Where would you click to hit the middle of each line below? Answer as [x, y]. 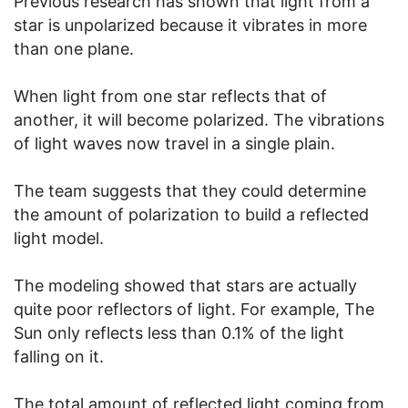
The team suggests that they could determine [190, 190]
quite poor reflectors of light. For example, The [194, 309]
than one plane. [74, 48]
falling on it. [59, 356]
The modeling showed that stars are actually [185, 285]
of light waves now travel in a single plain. [174, 143]
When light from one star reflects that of [170, 96]
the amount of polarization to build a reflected [191, 214]
